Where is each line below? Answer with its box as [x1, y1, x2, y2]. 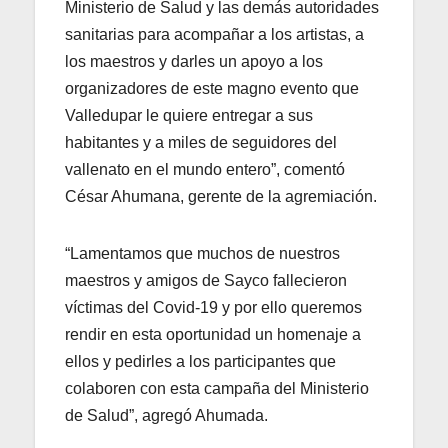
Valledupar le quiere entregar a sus [65, 106, 313, 124]
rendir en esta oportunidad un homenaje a [65, 325, 361, 343]
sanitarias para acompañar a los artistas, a [65, 25, 364, 43]
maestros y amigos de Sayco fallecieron [65, 271, 347, 289]
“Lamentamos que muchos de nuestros [65, 244, 340, 262]
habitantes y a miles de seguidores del [65, 133, 337, 151]
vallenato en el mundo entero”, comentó [65, 160, 345, 178]
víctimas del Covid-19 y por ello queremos [65, 298, 362, 316]
